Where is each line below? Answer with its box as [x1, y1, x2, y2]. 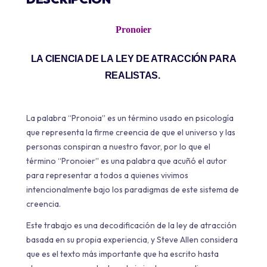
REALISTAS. [104, 70, 163, 80]
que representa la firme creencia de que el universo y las [26, 127, 235, 138]
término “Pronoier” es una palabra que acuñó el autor [26, 156, 227, 166]
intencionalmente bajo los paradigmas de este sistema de [26, 184, 239, 195]
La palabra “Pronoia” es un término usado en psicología [26, 113, 234, 123]
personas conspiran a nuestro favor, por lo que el [26, 141, 210, 152]
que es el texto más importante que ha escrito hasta [26, 249, 219, 259]
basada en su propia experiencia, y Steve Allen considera [26, 234, 238, 245]
